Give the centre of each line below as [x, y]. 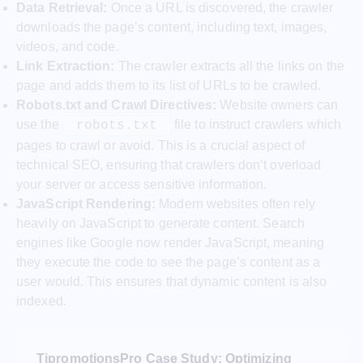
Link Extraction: [66, 66]
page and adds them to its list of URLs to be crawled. [169, 85]
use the [39, 124]
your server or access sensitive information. [142, 184]
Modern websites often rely [235, 203]
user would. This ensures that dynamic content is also [172, 281]
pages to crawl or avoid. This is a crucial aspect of [161, 145]
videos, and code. [68, 46]
